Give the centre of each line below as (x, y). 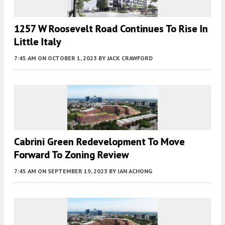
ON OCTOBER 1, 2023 (67, 58)
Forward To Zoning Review (71, 155)
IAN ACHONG (135, 171)
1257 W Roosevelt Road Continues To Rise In (111, 29)
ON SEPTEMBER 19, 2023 (73, 171)
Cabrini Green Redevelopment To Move (99, 142)
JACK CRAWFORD (130, 58)
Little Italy (38, 42)
